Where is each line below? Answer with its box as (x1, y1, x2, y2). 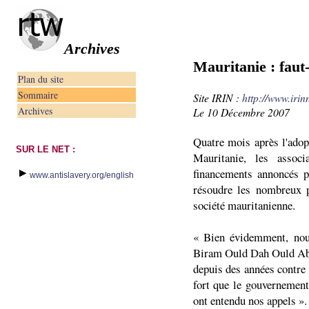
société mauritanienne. (192, 197, 295, 213)
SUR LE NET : (15, 144, 75, 154)
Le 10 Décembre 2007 (192, 105, 290, 119)
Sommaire (17, 88, 58, 101)
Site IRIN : (192, 90, 242, 105)
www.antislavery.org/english (29, 170, 134, 180)
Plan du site (17, 72, 63, 86)
